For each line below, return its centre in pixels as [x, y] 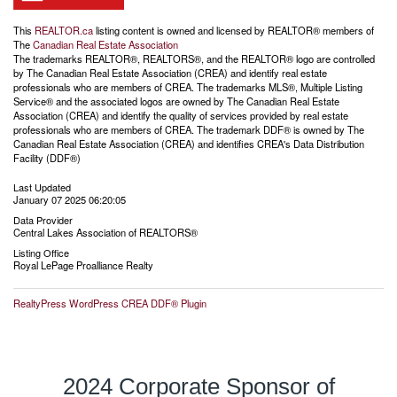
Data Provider [43, 219]
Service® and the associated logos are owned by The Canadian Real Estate [176, 101]
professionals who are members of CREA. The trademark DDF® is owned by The [189, 129]
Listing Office [41, 252]
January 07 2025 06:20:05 [70, 199]
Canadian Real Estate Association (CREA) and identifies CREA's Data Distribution [189, 143]
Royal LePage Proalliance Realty [83, 265]
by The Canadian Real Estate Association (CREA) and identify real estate [170, 72]
